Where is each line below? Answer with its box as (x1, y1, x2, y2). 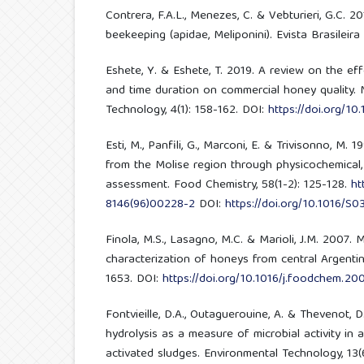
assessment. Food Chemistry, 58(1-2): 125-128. (105, 174, 351, 196)
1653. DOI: (105, 268, 162, 290)
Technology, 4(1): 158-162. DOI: (105, 99, 268, 121)
